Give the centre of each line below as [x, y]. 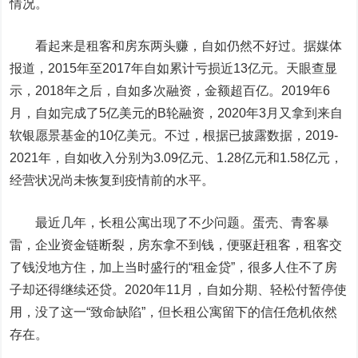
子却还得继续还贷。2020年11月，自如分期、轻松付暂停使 [179, 290]
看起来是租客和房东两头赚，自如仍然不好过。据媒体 [176, 46]
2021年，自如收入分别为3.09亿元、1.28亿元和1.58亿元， [177, 158]
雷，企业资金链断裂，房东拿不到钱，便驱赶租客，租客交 [176, 245]
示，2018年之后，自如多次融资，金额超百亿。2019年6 [170, 91]
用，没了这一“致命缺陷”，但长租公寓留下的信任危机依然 [174, 312]
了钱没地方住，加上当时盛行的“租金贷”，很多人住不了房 [174, 267]
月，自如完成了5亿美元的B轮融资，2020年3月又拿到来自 [177, 113]
